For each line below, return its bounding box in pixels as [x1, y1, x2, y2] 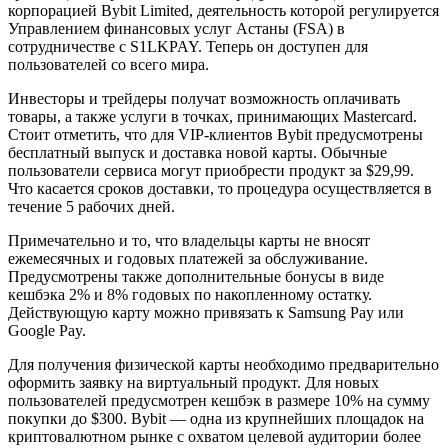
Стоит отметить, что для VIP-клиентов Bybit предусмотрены [8, 125, 423, 143]
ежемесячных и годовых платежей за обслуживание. [8, 249, 368, 267]
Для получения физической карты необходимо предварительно [8, 355, 439, 373]
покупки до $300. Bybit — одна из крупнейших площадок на [8, 409, 424, 427]
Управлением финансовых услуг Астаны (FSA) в [8, 19, 345, 37]
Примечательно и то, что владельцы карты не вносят [8, 231, 370, 249]
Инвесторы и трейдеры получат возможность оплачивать [8, 89, 400, 107]
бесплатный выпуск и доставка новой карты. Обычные [8, 143, 387, 161]
